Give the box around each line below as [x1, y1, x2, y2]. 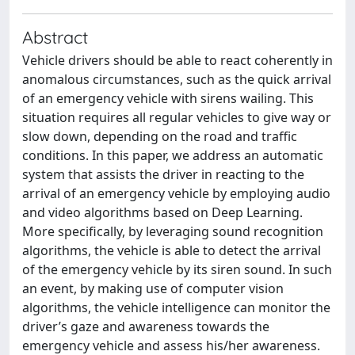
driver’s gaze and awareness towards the [22, 317, 269, 335]
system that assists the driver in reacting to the [22, 165, 304, 183]
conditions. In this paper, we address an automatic [22, 146, 323, 164]
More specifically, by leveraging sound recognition [22, 222, 323, 240]
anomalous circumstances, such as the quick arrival [22, 70, 331, 88]
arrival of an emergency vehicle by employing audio [22, 184, 330, 202]
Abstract [22, 25, 88, 48]
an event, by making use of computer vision [22, 279, 284, 297]
